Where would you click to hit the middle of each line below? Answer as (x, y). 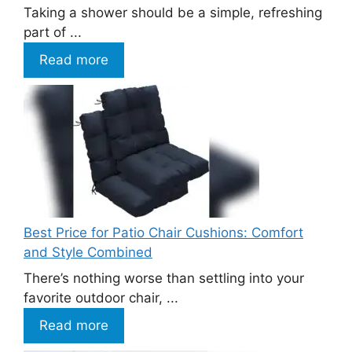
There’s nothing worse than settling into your (164, 279)
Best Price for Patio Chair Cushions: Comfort (163, 232)
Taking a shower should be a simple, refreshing (173, 13)
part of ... (53, 33)
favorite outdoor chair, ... (101, 298)
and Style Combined (88, 252)
